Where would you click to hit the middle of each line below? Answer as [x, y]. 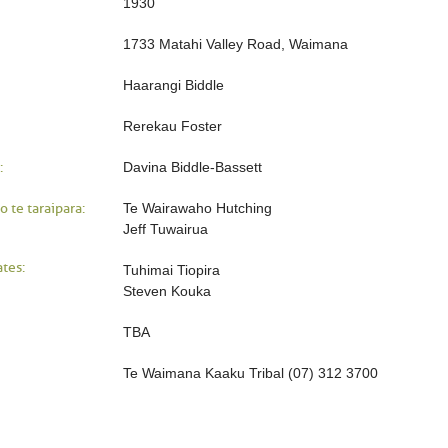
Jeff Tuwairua [165, 229]
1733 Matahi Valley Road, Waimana [235, 44]
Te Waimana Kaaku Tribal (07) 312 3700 [250, 373]
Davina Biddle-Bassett [192, 167]
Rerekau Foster [172, 126]
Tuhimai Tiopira [171, 270]
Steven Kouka [167, 291]
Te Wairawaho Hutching [197, 208]
